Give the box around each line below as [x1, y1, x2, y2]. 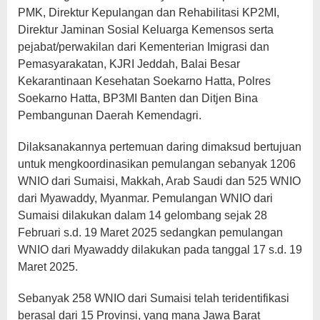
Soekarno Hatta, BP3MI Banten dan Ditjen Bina [18, 91, 258, 104]
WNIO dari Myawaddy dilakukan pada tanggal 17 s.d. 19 [18, 243, 302, 256]
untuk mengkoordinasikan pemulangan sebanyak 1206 [18, 157, 296, 170]
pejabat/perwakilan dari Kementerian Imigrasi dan [18, 40, 269, 53]
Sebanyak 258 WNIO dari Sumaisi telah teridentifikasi [18, 291, 289, 304]
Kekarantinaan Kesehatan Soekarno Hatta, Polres [18, 74, 271, 87]
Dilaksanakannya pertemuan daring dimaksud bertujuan [18, 140, 301, 153]
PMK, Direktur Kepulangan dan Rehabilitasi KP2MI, [18, 6, 279, 19]
